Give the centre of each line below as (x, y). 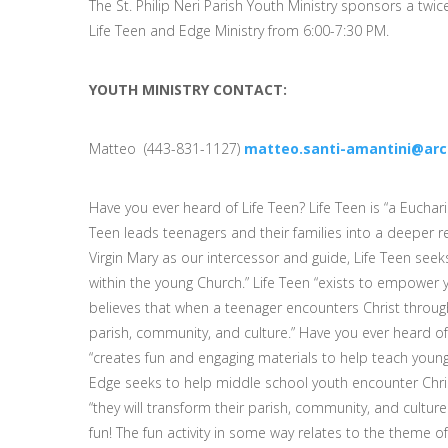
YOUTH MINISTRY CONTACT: (188, 89)
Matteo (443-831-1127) (166, 148)
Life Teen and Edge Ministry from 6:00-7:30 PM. (239, 30)
